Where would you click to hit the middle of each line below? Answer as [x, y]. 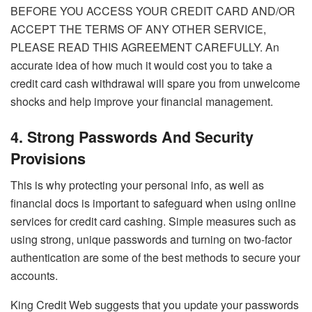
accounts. [34, 276]
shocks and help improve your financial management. [142, 101]
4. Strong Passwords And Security [132, 136]
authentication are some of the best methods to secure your [155, 258]
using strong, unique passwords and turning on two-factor [151, 240]
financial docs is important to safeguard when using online [153, 203]
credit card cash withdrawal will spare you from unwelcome [155, 83]
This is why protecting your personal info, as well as [137, 185]
